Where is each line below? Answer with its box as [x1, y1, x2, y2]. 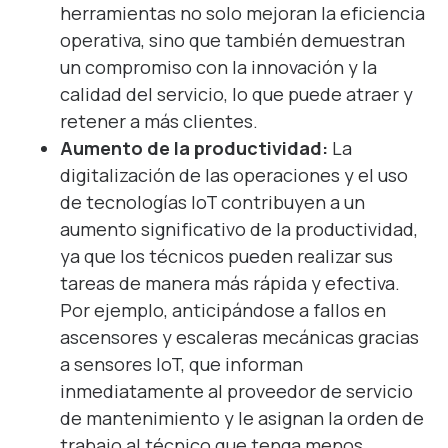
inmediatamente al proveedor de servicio [60, 378, 413, 403]
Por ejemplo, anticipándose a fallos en [60, 297, 386, 322]
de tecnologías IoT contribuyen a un [60, 189, 365, 214]
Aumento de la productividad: [60, 135, 328, 160]
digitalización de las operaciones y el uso [60, 162, 408, 187]
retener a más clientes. [60, 108, 258, 133]
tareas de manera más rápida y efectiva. [60, 270, 400, 295]
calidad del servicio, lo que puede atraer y [60, 81, 413, 106]
